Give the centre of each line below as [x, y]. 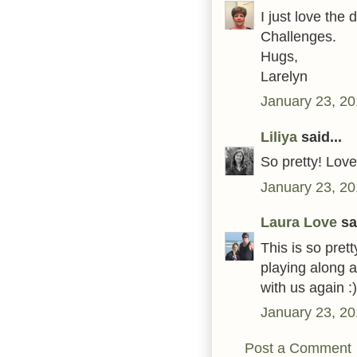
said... [320, 136]
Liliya [279, 136]
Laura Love [299, 222]
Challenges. [298, 36]
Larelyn [284, 76]
